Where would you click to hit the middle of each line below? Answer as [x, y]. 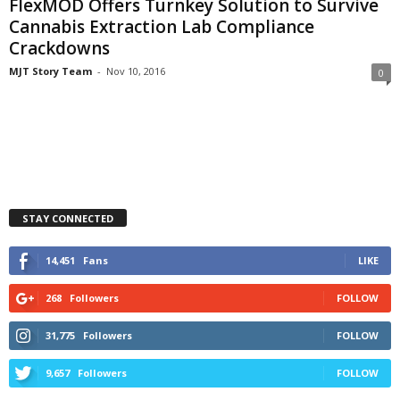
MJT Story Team [50, 71]
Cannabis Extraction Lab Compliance [162, 27]
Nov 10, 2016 [136, 71]
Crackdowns [59, 49]
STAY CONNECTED [68, 219]
